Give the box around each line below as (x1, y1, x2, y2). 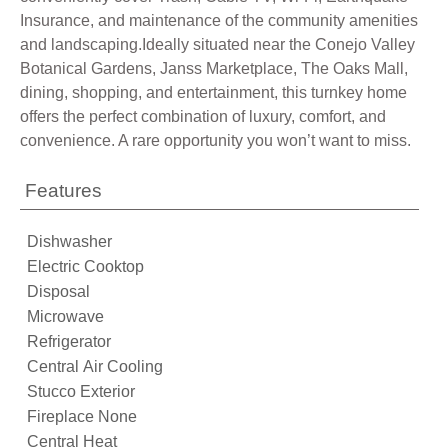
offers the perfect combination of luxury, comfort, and (20, 108, 386, 125)
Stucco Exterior (27, 383, 135, 400)
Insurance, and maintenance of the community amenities (20, 12, 418, 29)
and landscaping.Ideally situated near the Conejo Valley (20, 36, 415, 53)
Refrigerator (27, 333, 111, 350)
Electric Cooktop (27, 258, 144, 275)
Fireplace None (27, 408, 137, 425)
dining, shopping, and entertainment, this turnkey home (20, 84, 407, 101)
